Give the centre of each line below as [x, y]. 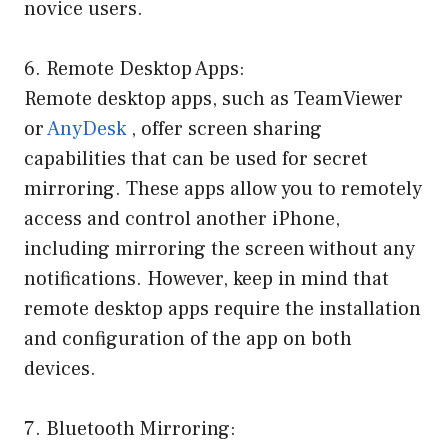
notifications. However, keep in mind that [206, 279]
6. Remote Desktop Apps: [134, 69]
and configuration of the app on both [188, 339]
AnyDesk [86, 129]
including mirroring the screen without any [219, 249]
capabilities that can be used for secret [196, 159]
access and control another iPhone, [182, 219]
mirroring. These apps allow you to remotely [223, 189]
